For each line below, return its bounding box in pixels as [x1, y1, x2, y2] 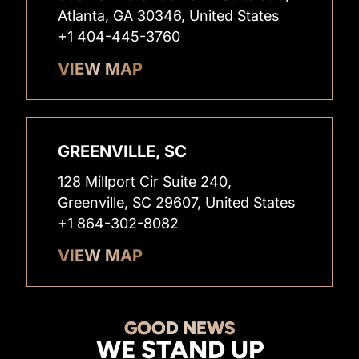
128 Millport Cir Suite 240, [58, 172, 232, 190]
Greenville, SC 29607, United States [58, 193, 296, 211]
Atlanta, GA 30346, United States [58, 6, 280, 24]
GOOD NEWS [123, 317, 236, 340]
